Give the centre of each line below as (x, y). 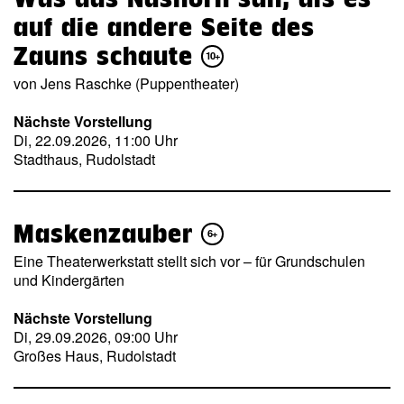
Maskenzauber (107, 233)
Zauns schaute (107, 55)
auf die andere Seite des (164, 27)
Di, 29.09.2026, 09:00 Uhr (96, 337)
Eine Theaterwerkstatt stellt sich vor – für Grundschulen (189, 261)
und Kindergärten (69, 280)
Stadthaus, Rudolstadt (84, 160)
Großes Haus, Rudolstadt (95, 356)
